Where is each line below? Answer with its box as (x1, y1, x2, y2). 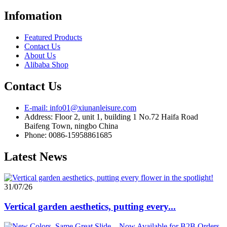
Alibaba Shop (24, 60, 68, 69)
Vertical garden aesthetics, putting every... (4, 201, 176, 212)
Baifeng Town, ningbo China (24, 121, 118, 130)
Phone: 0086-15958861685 (24, 130, 112, 139)
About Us (24, 51, 56, 60)
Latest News (4, 149, 67, 163)
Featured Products (24, 32, 82, 42)
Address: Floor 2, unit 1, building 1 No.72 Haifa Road (24, 112, 198, 121)
